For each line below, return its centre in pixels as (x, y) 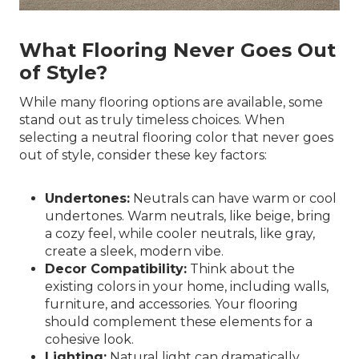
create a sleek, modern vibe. (134, 251)
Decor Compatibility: (116, 269)
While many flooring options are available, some (171, 102)
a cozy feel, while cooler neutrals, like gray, (180, 234)
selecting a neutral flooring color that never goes (176, 137)
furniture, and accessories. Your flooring (171, 304)
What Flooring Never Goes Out (177, 50)
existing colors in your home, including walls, (187, 286)
